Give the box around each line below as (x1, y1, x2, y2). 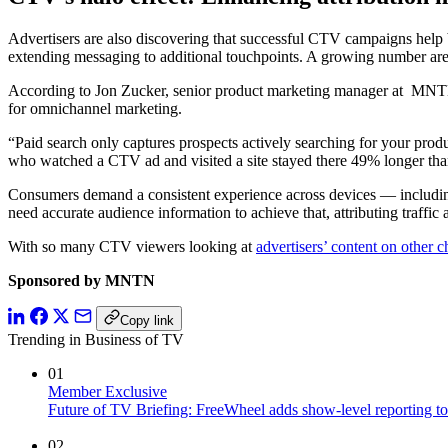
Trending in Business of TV (8, 331, 184, 349)
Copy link (120, 313, 174, 329)
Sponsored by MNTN (8, 272, 155, 290)
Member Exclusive (48, 383, 167, 401)
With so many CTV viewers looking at (8, 238, 256, 256)
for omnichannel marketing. (8, 100, 182, 118)
